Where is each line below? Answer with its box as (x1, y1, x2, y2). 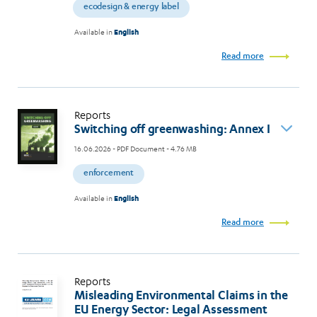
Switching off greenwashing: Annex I (74, 122, 270, 137)
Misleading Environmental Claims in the (74, 288, 288, 303)
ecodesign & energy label (83, 2, 179, 13)
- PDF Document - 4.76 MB (113, 144, 197, 154)
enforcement (83, 168, 134, 180)
